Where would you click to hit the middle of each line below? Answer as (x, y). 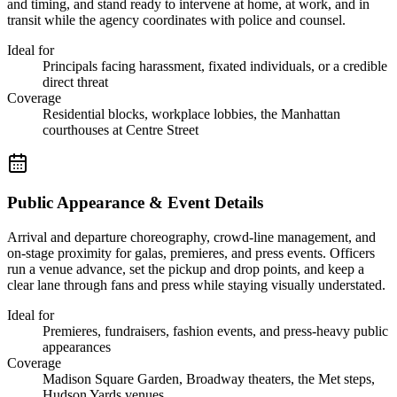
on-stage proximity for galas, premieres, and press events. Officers (191, 253)
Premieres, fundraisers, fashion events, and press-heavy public (215, 331)
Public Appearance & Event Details (135, 203)
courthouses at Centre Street (121, 129)
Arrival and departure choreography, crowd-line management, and (191, 237)
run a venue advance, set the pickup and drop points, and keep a (186, 269)
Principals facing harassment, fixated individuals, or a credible (215, 66)
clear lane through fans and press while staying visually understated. (196, 285)
